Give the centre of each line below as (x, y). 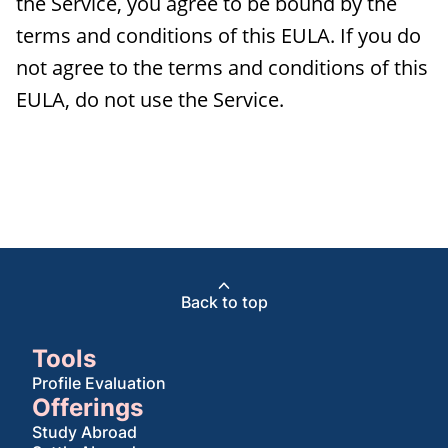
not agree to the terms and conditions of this (222, 67)
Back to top (224, 301)
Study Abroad (84, 431)
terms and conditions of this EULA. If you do (218, 35)
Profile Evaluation (99, 382)
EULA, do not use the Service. (150, 99)
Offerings (87, 407)
